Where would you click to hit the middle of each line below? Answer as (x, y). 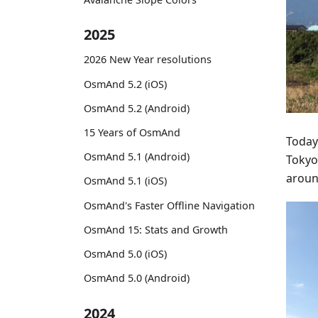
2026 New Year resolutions (148, 60)
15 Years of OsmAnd (132, 132)
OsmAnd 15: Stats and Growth (156, 229)
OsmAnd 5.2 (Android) (137, 108)
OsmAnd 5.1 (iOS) (125, 181)
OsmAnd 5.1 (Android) (137, 157)
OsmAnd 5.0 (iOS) (125, 253)
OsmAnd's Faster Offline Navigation (169, 205)
